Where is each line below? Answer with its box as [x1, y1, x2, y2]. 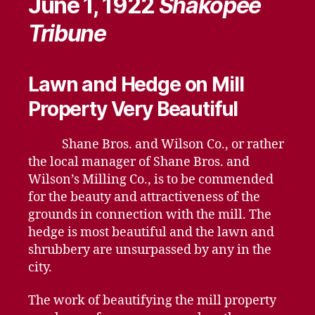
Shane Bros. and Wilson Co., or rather [28, 136, 284, 153]
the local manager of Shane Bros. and [28, 153, 250, 170]
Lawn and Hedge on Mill [28, 72, 244, 96]
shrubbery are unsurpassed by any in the [28, 241, 271, 258]
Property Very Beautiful [28, 96, 238, 121]
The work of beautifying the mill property [28, 292, 276, 309]
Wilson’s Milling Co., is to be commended [28, 171, 274, 188]
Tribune [28, 19, 106, 47]
